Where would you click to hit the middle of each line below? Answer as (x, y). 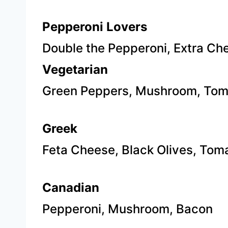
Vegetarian (75, 69)
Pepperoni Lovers (95, 27)
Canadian (71, 188)
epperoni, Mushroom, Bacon (131, 209)
